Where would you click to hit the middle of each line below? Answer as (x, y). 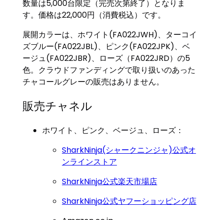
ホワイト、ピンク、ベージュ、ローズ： (113, 130)
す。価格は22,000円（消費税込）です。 (94, 15)
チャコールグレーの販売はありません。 (94, 82)
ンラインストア (90, 162)
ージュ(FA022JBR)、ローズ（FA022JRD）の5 (107, 58)
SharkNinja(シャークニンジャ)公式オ (129, 150)
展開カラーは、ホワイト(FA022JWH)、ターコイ (110, 34)
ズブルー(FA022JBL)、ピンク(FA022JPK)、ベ (107, 46)
